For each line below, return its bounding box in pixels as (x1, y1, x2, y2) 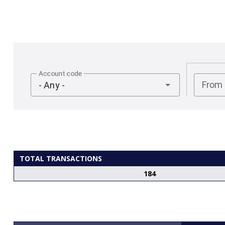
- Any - (38, 79, 65, 90)
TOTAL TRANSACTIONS (19, 153, 102, 163)
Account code (38, 69, 82, 78)
